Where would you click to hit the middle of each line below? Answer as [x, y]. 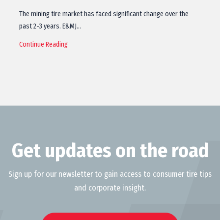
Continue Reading [43, 44]
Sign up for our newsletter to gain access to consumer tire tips [110, 174]
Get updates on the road [110, 151]
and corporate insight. [110, 188]
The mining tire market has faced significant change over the [104, 14]
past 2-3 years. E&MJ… [50, 26]
